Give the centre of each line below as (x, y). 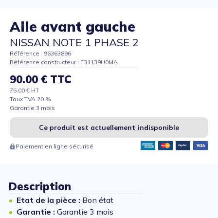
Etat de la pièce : (49, 200)
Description (40, 187)
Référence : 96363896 (40, 54)
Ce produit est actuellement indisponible (109, 128)
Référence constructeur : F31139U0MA (64, 62)
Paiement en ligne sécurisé (54, 146)
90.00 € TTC (41, 80)
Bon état (98, 200)
